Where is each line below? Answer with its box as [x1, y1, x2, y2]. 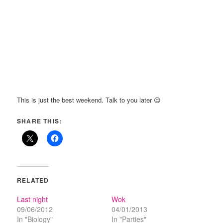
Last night [17, 194, 48, 205]
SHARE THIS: [17, 116, 62, 126]
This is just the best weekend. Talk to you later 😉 [17, 95, 161, 105]
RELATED [17, 176, 49, 185]
